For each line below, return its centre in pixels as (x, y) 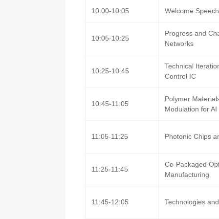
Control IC (181, 76)
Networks (179, 44)
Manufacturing (187, 175)
